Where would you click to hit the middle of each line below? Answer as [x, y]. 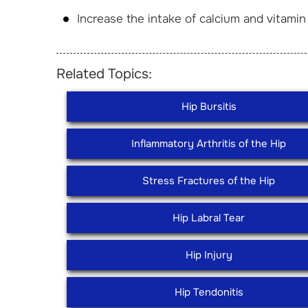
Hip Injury [209, 255]
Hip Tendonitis [209, 292]
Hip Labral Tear [209, 218]
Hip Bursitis [209, 107]
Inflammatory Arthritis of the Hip [209, 144]
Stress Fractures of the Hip [209, 181]
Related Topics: [104, 74]
